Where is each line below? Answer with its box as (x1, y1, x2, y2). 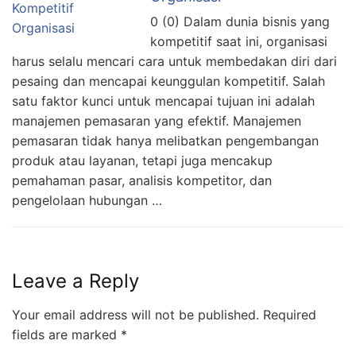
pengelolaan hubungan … (12, 192, 162, 208)
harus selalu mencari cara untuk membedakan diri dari (12, 52, 337, 69)
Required (259, 306, 316, 323)
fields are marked (12, 326, 121, 342)
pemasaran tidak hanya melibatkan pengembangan (12, 132, 319, 149)
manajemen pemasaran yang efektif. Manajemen (12, 112, 301, 129)
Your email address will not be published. (12, 306, 259, 323)
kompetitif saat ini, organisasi (150, 33, 327, 49)
